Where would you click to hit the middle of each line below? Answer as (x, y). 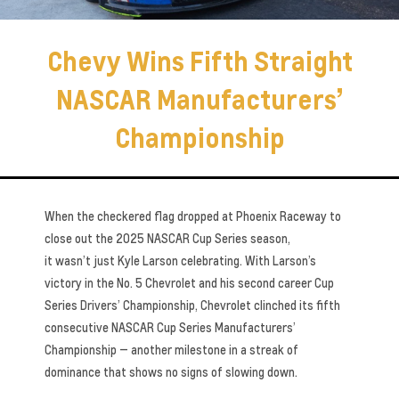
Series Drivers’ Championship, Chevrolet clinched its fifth (192, 305)
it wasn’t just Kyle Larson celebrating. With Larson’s (180, 261)
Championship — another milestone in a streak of (171, 350)
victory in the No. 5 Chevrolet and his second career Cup (189, 283)
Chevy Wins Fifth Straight (199, 61)
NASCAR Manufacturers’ (199, 99)
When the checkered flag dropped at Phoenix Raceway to (193, 216)
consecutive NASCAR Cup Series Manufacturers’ (170, 327)
